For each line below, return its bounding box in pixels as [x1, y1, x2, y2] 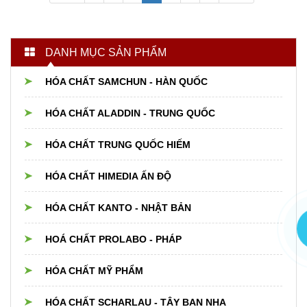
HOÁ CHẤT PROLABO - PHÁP [45, 234, 182, 245]
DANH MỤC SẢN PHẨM [45, 47, 167, 59]
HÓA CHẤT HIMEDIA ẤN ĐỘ [45, 171, 171, 182]
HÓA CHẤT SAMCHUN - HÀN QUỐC [45, 76, 208, 88]
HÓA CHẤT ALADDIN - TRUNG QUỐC [45, 108, 215, 119]
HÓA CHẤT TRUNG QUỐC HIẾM [45, 139, 191, 151]
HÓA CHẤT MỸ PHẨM [45, 265, 143, 277]
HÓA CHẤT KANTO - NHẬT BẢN [45, 202, 191, 214]
